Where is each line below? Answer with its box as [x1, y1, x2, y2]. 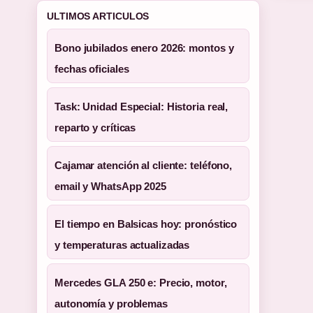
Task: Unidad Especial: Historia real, [54, 101, 228, 112]
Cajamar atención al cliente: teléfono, [54, 159, 233, 171]
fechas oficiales [54, 63, 129, 75]
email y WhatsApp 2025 [54, 180, 166, 192]
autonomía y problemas [54, 298, 168, 310]
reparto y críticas [54, 122, 136, 133]
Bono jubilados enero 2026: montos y [54, 42, 234, 54]
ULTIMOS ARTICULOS [47, 10, 150, 22]
